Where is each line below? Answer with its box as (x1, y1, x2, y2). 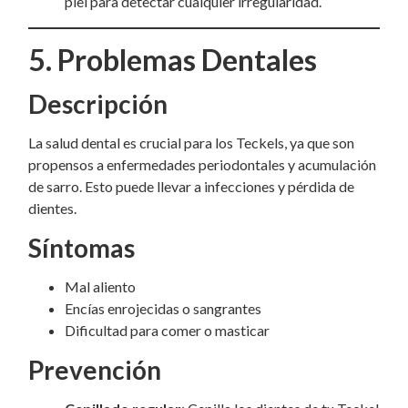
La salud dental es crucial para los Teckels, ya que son (28, 134, 354, 151)
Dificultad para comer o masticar (65, 321, 270, 339)
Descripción (28, 88, 168, 119)
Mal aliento (65, 278, 136, 295)
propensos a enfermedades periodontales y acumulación (28, 156, 376, 173)
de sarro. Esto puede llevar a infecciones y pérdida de (28, 178, 354, 195)
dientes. (28, 199, 76, 217)
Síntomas (28, 232, 135, 263)
